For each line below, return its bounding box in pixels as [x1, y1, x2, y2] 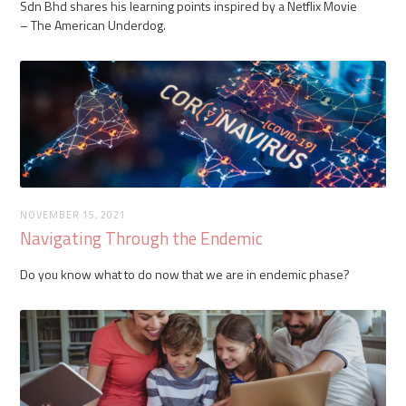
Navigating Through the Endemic [20, 224, 264, 251]
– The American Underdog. [20, 14, 167, 34]
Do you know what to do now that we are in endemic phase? [20, 264, 351, 284]
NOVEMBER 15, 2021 [20, 207, 127, 222]
